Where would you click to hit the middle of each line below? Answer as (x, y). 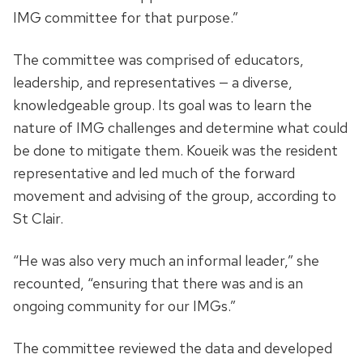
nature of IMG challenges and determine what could (180, 128)
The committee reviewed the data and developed (173, 348)
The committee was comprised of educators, (158, 60)
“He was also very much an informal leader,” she (166, 261)
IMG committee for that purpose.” (126, 18)
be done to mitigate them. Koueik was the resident (175, 151)
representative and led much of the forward (154, 173)
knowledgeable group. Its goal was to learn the (162, 105)
